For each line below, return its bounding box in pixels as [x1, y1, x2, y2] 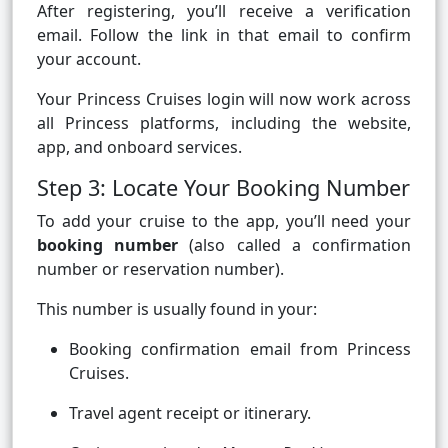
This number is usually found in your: [37, 298, 317, 321]
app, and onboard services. [37, 136, 242, 159]
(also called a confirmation [178, 234, 412, 257]
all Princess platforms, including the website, [37, 112, 411, 135]
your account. [37, 48, 141, 71]
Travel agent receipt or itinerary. [69, 402, 311, 425]
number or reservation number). [37, 258, 284, 281]
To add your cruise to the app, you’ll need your [37, 210, 411, 233]
